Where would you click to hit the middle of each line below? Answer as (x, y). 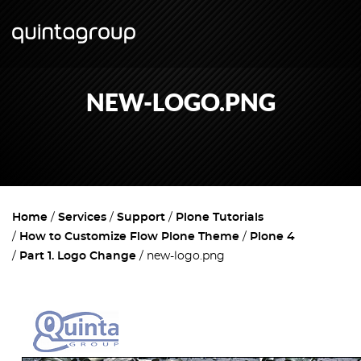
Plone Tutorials (220, 218)
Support (141, 218)
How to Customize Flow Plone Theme (129, 237)
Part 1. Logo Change (78, 256)
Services (82, 218)
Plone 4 (272, 237)
